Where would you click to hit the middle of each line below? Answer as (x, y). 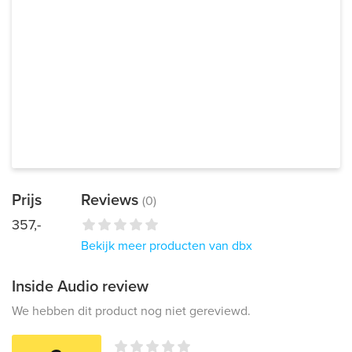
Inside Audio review (80, 287)
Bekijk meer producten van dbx (167, 246)
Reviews (112, 200)
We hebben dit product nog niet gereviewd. (131, 311)
